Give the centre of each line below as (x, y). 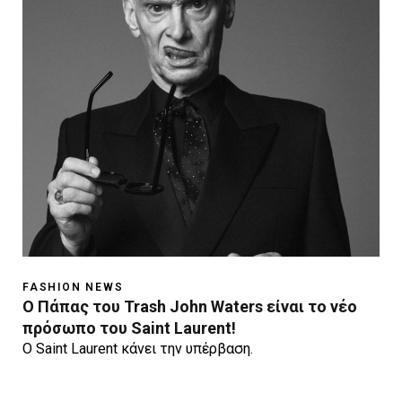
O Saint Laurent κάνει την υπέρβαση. (138, 349)
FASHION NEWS (73, 288)
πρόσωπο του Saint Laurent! (129, 328)
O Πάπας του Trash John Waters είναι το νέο (190, 307)
